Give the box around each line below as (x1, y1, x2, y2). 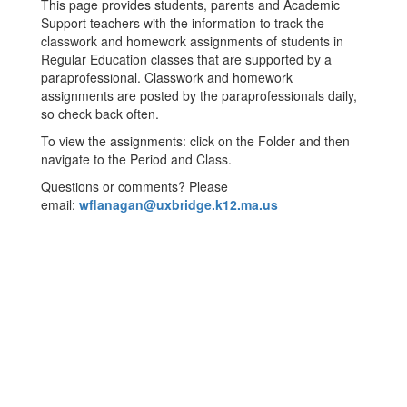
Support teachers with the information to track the (41, 14, 324, 32)
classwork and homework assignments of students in (41, 32, 343, 50)
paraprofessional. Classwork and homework (41, 68, 293, 86)
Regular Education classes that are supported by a (41, 50, 332, 68)
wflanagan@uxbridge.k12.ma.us (79, 195, 278, 213)
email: (41, 195, 79, 213)
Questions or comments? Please (41, 177, 228, 195)
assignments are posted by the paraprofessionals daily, (41, 86, 357, 104)
